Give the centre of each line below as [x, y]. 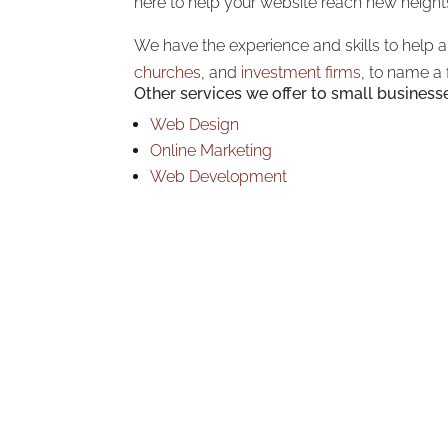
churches [168, 73]
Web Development [219, 177]
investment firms [301, 73]
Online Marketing [211, 151]
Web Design [195, 125]
